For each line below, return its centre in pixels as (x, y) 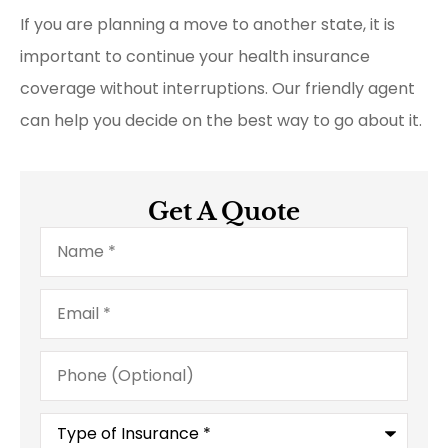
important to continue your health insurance (195, 56)
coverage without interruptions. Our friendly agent (217, 88)
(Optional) (80, 373)
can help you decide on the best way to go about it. (221, 120)
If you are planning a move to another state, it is (207, 24)
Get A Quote (224, 212)
